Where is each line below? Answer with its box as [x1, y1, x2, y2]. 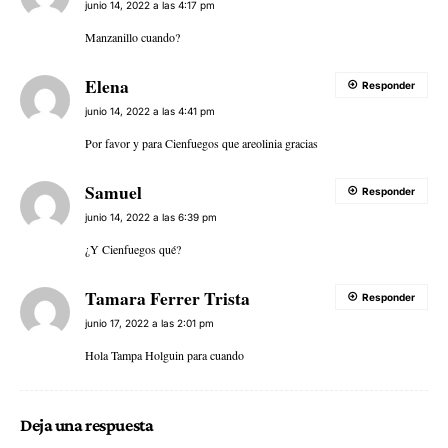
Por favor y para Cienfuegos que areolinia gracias [85, 134, 318, 151]
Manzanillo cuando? [85, 28, 180, 45]
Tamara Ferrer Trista [85, 284, 250, 311]
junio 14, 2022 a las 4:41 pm [85, 104, 215, 117]
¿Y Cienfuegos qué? [85, 240, 181, 257]
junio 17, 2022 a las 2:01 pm [85, 316, 214, 329]
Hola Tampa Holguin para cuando [85, 346, 244, 363]
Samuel [85, 178, 142, 205]
